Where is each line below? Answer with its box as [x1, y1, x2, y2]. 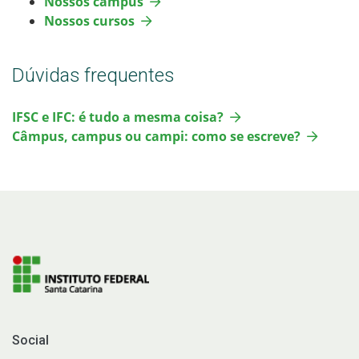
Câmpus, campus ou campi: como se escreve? [12, 127, 301, 145]
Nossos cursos [44, 11, 135, 30]
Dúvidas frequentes [12, 63, 174, 87]
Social [12, 332, 49, 348]
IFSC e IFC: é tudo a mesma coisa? [12, 107, 224, 126]
